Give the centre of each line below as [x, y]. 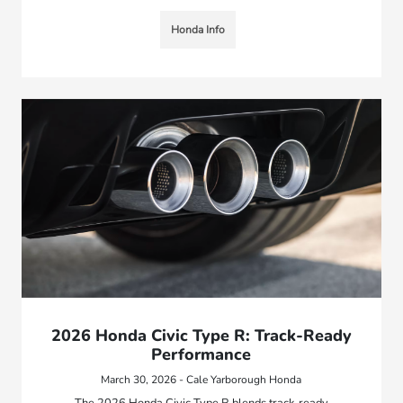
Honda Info [197, 30]
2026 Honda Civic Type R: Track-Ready [201, 336]
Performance [201, 355]
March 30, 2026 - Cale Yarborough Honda [201, 380]
